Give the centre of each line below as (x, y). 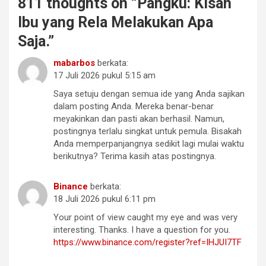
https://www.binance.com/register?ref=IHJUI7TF (148, 243)
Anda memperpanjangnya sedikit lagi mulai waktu (149, 144)
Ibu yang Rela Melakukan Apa (115, 23)
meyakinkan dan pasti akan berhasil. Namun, (139, 119)
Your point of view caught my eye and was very (145, 218)
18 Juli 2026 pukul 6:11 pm (104, 199)
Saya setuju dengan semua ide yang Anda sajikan (149, 94)
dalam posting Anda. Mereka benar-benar (134, 107)
